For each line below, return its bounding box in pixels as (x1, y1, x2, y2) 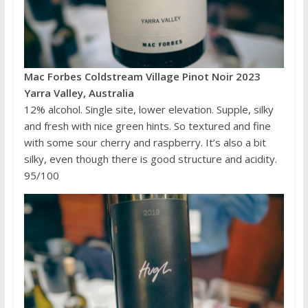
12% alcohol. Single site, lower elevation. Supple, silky (23, 102, 274, 117)
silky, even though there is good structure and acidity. (23, 152, 277, 166)
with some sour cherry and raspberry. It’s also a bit (23, 135, 266, 150)
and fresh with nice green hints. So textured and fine (23, 119, 271, 133)
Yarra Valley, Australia (23, 86, 134, 100)
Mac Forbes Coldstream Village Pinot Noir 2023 (23, 69, 261, 84)
